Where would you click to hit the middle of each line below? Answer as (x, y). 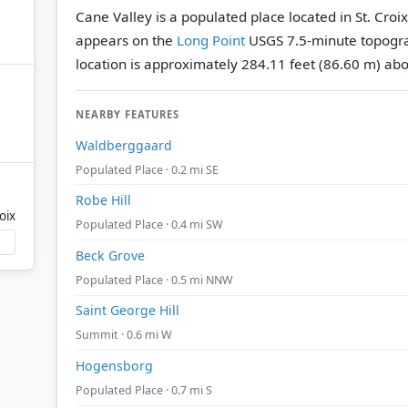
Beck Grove (110, 255)
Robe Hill (103, 200)
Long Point (211, 40)
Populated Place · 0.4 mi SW (149, 225)
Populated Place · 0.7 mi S (144, 390)
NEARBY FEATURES (127, 114)
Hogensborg (114, 365)
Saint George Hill (127, 311)
